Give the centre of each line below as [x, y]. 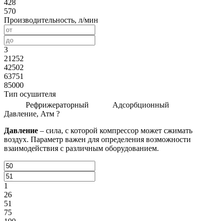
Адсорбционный [140, 105]
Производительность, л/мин [51, 20]
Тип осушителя [30, 94]
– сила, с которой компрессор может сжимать [115, 130]
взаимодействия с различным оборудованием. [81, 148]
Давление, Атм [29, 113]
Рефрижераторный [57, 105]
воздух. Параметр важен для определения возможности [97, 139]
